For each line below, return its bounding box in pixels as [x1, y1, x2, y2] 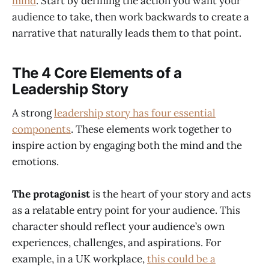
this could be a [147, 252, 216, 266]
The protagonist [12, 187, 90, 201]
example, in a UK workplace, [12, 252, 147, 266]
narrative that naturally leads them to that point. [12, 26, 241, 40]
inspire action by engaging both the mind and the [12, 139, 242, 153]
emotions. [12, 155, 59, 169]
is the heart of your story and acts [90, 187, 251, 201]
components [12, 122, 71, 136]
